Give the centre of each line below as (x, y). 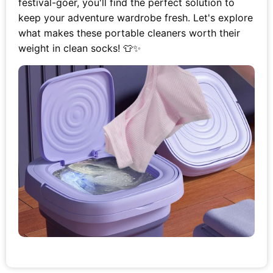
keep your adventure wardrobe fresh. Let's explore (136, 18)
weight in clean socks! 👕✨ (80, 48)
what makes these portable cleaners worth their (129, 33)
